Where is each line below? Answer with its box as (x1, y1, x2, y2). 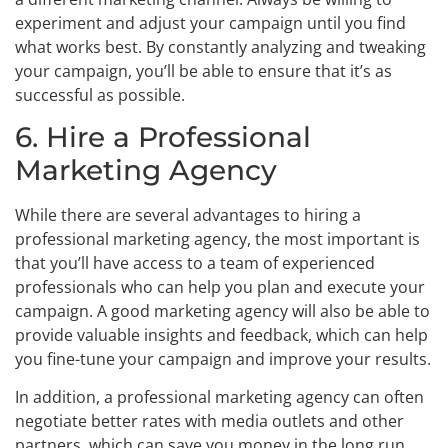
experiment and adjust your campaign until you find (15, 11, 406, 34)
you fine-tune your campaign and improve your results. (15, 347, 431, 370)
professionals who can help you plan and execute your (15, 275, 425, 298)
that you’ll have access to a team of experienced (15, 251, 375, 274)
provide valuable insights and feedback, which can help (15, 323, 428, 346)
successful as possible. (15, 83, 185, 106)
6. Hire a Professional (15, 119, 311, 154)
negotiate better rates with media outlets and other (15, 410, 404, 433)
